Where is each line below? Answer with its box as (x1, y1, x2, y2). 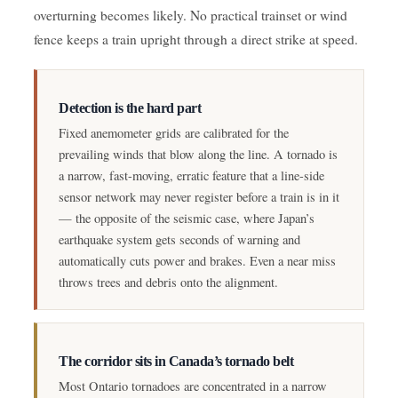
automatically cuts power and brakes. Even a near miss (59, 252, 336, 270)
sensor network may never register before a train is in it (59, 188, 339, 206)
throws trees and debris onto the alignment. (59, 274, 278, 291)
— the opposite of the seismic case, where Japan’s (59, 210, 314, 227)
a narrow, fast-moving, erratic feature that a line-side (59, 167, 324, 185)
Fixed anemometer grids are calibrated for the (59, 124, 289, 142)
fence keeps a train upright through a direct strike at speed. (34, 29, 358, 48)
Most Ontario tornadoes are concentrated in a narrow (59, 378, 327, 395)
